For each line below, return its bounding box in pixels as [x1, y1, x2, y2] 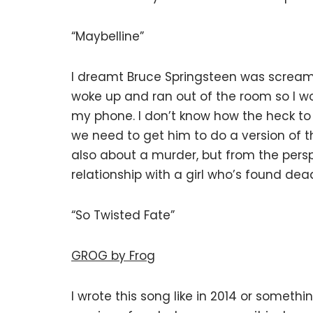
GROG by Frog [71, 247, 155, 264]
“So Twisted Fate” [71, 207, 175, 224]
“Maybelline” [71, 28, 144, 45]
